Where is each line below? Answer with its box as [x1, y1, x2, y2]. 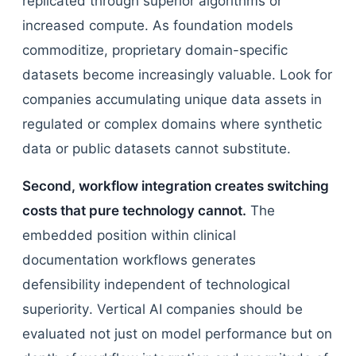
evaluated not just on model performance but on [22, 326, 332, 342]
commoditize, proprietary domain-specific [22, 42, 288, 58]
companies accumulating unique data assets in [22, 91, 322, 107]
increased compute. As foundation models [22, 17, 293, 33]
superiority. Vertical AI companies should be [22, 301, 303, 317]
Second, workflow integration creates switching [22, 178, 329, 194]
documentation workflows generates [22, 252, 256, 268]
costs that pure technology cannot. [22, 203, 246, 219]
